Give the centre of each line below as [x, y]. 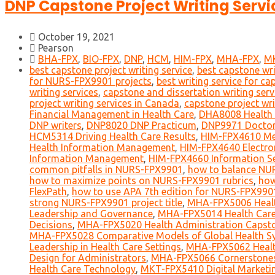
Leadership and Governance [91, 214]
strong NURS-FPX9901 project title [106, 203]
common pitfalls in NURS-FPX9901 [106, 170]
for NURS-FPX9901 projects [91, 81]
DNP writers [56, 126]
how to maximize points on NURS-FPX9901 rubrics [141, 181]
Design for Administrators [88, 258]
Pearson [55, 48]
